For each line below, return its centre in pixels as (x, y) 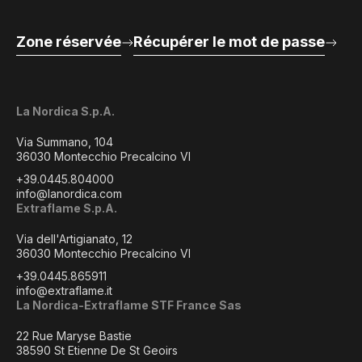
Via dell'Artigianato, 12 (74, 239)
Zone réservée (69, 42)
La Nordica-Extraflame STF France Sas (129, 305)
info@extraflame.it (64, 290)
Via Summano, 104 (65, 142)
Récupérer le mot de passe (229, 42)
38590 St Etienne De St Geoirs (97, 350)
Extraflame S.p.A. (67, 208)
